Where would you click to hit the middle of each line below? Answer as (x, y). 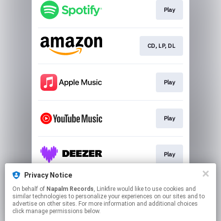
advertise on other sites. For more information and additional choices (105, 204)
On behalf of (29, 189)
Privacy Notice (48, 175)
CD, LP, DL (161, 46)
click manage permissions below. (56, 211)
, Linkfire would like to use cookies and (105, 189)
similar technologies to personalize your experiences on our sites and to (109, 196)
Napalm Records (70, 189)
